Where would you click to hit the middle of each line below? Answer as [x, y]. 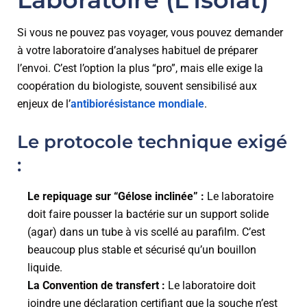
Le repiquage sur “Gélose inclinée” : [116, 196]
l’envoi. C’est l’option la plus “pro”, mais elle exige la [140, 68]
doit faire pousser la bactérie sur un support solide [148, 214]
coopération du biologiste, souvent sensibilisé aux [137, 86]
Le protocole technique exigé [152, 142]
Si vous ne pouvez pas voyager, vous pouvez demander [150, 33]
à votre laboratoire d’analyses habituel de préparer [137, 50]
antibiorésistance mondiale [137, 104]
